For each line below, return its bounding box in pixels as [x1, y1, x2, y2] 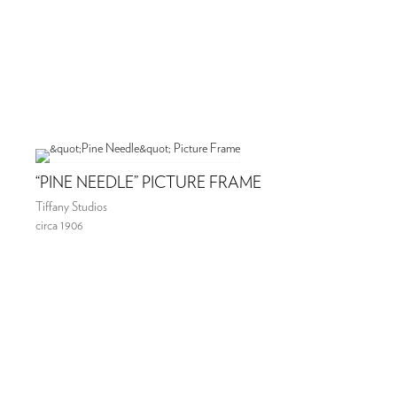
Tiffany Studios [35, 201, 107, 214]
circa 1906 [35, 220, 83, 233]
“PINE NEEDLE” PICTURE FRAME [35, 175, 261, 192]
